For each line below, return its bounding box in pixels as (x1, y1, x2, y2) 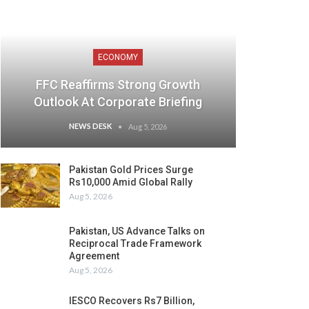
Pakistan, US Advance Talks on (68, 226, 205, 237)
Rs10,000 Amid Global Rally (68, 177, 192, 188)
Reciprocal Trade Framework (68, 238, 201, 250)
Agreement (68, 250, 119, 262)
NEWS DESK (69, 121, 114, 131)
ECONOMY (98, 52, 139, 63)
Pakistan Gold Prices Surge (68, 164, 193, 176)
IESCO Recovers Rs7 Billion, (68, 295, 195, 307)
